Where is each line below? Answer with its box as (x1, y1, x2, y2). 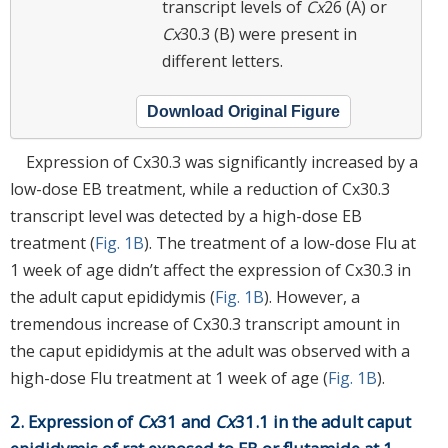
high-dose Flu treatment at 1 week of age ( (10, 366, 328, 389)
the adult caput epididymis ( (10, 285, 215, 308)
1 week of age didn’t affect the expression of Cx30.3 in (10, 258, 411, 281)
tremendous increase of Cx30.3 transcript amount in (10, 312, 400, 335)
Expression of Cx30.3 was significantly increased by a (26, 150, 418, 173)
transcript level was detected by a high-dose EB (10, 204, 362, 227)
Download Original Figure (147, 102, 340, 120)
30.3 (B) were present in (180, 22, 357, 45)
